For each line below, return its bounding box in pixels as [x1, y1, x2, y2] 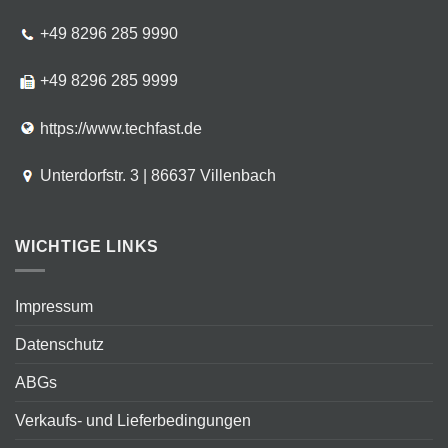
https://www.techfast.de [40, 119, 202, 137]
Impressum [15, 298, 93, 316]
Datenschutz [15, 336, 104, 354]
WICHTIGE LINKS [15, 237, 160, 255]
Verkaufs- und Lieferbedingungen [15, 412, 251, 430]
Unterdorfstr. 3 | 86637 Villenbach [40, 166, 276, 184]
